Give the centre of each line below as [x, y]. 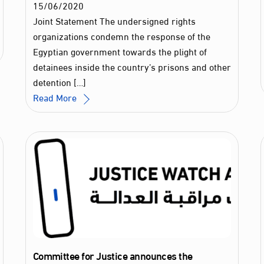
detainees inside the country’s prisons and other [132, 67]
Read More [55, 97]
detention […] [59, 82]
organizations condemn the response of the [121, 36]
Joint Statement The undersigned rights [114, 21]
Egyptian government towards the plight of [120, 51]
